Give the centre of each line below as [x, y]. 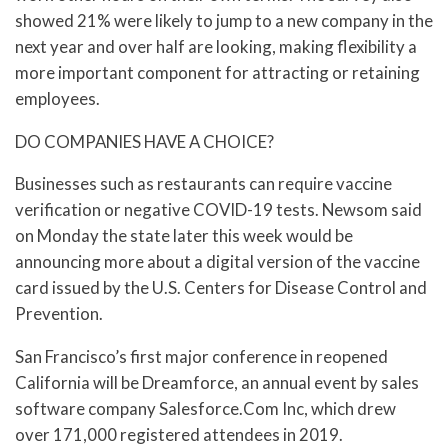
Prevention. [59, 314]
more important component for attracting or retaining [217, 72]
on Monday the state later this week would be [184, 236]
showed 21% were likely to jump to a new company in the [224, 20]
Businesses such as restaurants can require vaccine [203, 184]
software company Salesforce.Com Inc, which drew [205, 409]
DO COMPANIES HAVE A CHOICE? [144, 141]
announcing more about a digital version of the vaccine [217, 262]
